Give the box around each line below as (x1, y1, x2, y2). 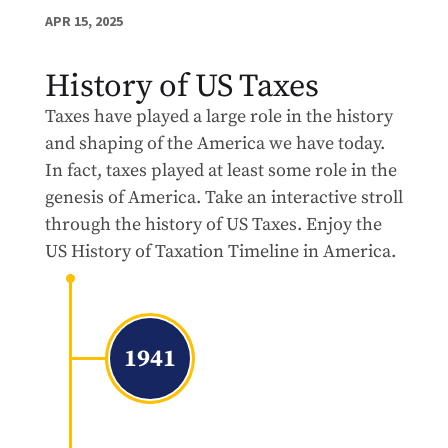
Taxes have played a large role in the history (44, 105, 393, 129)
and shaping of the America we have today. (44, 132, 385, 156)
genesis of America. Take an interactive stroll (44, 186, 403, 210)
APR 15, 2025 (44, 12, 123, 31)
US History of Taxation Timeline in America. (44, 240, 396, 264)
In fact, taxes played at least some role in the (44, 159, 397, 183)
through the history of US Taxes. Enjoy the (44, 213, 382, 237)
